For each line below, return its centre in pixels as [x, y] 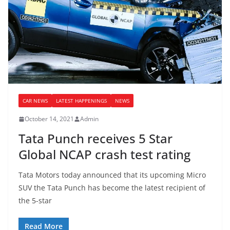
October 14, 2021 [49, 119]
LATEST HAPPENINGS [81, 101]
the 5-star [35, 201]
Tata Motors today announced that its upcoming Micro [112, 175]
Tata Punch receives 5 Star [95, 139]
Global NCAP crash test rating [104, 155]
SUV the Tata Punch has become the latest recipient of [112, 188]
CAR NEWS [35, 101]
